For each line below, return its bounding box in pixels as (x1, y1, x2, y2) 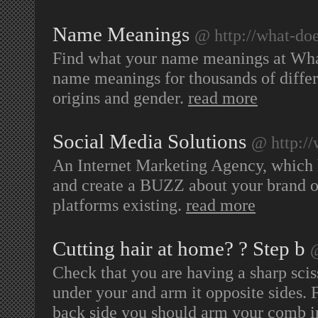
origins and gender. (53, 88, 188, 107)
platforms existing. (53, 195, 186, 214)
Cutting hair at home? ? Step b (53, 237, 305, 260)
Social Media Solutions (53, 130, 246, 153)
